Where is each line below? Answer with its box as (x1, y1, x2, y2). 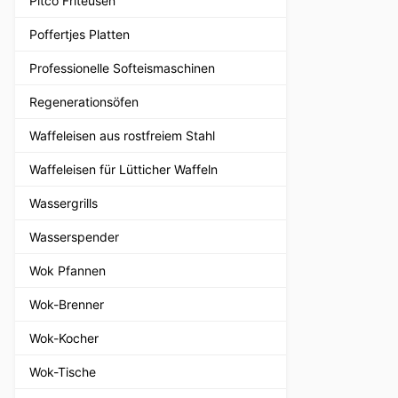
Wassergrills (29, 195, 98, 211)
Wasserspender (29, 228, 119, 244)
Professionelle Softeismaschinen (29, 60, 215, 76)
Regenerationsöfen (29, 93, 139, 109)
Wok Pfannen (29, 262, 106, 278)
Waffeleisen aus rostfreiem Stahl (29, 127, 215, 143)
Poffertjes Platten (29, 26, 130, 42)
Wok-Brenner (29, 296, 104, 312)
